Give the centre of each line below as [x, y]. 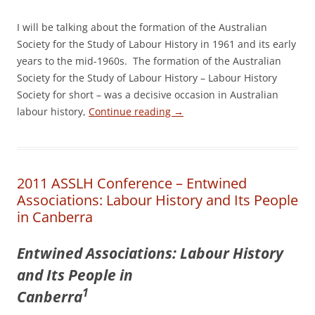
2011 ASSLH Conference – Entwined [132, 183]
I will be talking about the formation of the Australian [142, 27]
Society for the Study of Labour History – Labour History [147, 78]
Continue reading [131, 111]
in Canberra [55, 217]
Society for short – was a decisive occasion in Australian [148, 95]
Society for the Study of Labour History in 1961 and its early [156, 44]
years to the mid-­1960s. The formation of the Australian [149, 61]
